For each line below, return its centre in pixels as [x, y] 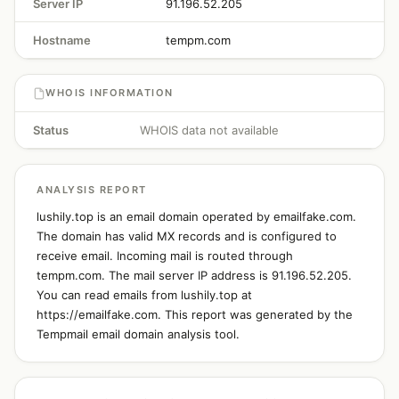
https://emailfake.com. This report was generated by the [195, 314]
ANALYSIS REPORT [92, 190]
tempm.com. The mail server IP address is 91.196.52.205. [194, 275]
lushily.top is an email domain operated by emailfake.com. [196, 216]
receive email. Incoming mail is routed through [165, 256]
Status [51, 130]
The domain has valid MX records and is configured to [187, 236]
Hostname [62, 40]
